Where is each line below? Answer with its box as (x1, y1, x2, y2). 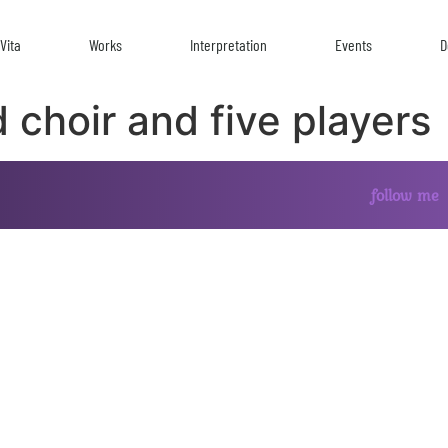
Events (335, 34, 372, 54)
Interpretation (190, 34, 268, 54)
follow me (371, 183, 440, 207)
